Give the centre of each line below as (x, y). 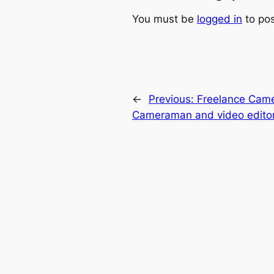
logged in (220, 19)
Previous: (173, 99)
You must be (165, 19)
